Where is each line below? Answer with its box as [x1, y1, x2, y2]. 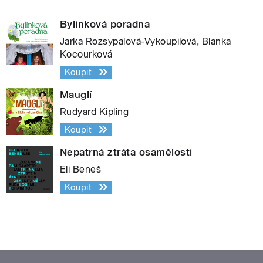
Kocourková [60, 48, 113, 60]
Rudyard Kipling [60, 106, 129, 117]
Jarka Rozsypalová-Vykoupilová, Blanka [60, 35, 231, 47]
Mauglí [60, 88, 92, 100]
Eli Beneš [60, 163, 102, 175]
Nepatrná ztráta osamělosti [60, 146, 193, 158]
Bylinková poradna [60, 18, 150, 30]
